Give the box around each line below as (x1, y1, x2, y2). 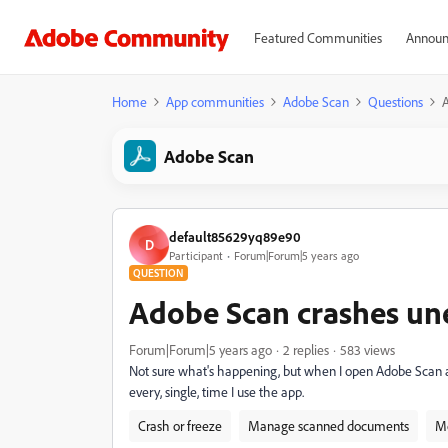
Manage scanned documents (248, 417, 409, 434)
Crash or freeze (138, 417, 222, 434)
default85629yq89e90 (169, 227, 301, 245)
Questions (368, 93, 423, 110)
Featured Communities (253, 29, 382, 46)
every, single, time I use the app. (129, 383, 307, 400)
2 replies (283, 341, 329, 358)
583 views (340, 341, 395, 358)
